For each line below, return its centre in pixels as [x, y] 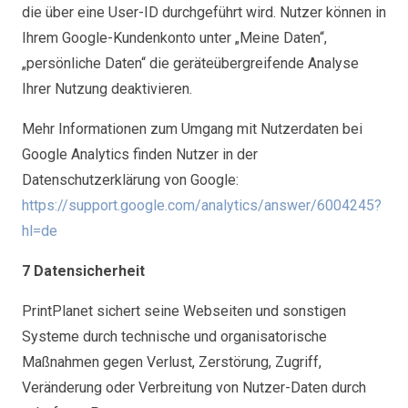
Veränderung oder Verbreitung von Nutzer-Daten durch [194, 388]
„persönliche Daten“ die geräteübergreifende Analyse [190, 63]
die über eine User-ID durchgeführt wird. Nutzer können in [204, 12]
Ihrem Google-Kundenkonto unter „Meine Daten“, [174, 38]
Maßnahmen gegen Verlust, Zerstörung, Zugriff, [172, 362]
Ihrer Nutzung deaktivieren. [107, 89]
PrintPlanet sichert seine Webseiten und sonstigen [184, 311]
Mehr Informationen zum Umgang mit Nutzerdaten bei [192, 129]
